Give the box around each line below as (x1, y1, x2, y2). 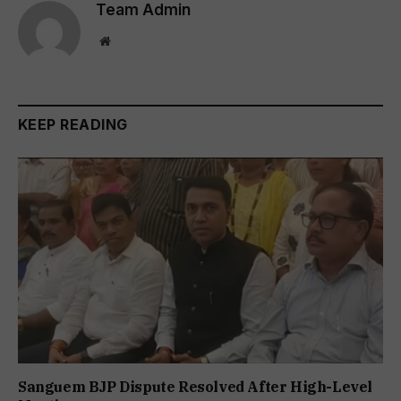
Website (109, 34, 149, 47)
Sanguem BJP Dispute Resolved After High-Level (18, 377, 373, 396)
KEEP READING (18, 115, 128, 134)
